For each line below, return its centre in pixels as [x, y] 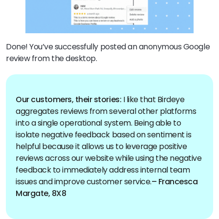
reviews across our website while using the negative [109, 158]
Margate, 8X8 [41, 194]
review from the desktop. [53, 59]
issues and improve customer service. [84, 182]
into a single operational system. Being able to [99, 123]
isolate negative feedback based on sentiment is [104, 135]
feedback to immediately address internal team [103, 170]
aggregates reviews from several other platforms [106, 111]
